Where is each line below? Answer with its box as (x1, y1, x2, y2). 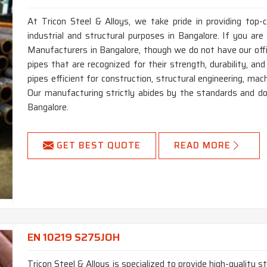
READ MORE (174, 138, 231, 153)
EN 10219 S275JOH (27, 229, 120, 246)
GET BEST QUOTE (57, 138, 141, 153)
